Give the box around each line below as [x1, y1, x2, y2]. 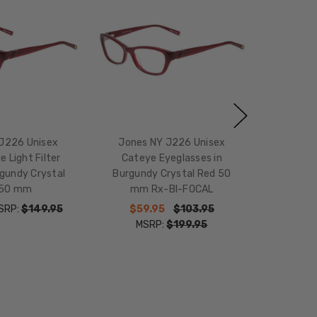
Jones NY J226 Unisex [118, 137, 226, 149]
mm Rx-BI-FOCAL [130, 183, 214, 196]
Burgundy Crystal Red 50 [113, 168, 231, 180]
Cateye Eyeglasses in [121, 152, 222, 165]
